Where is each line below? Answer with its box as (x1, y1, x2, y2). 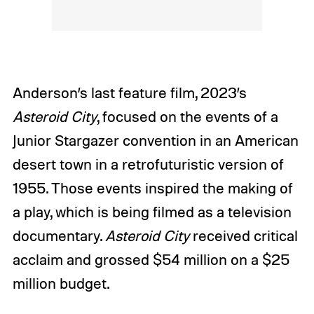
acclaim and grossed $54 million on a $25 (12, 250, 289, 269)
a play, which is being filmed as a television (12, 203, 292, 221)
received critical (192, 226, 298, 245)
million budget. (12, 274, 109, 293)
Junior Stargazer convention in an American (12, 131, 299, 150)
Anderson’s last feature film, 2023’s (12, 83, 247, 102)
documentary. (12, 226, 105, 245)
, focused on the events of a (96, 107, 278, 126)
